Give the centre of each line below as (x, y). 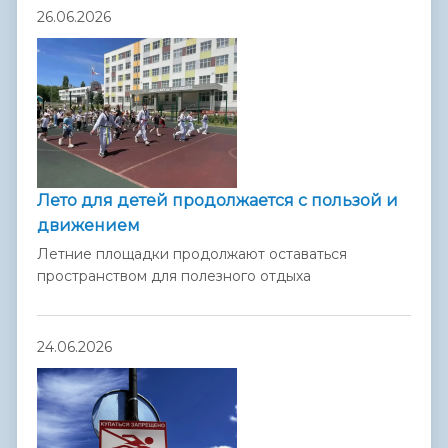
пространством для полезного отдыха (174, 275)
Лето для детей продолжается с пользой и (217, 201)
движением (88, 226)
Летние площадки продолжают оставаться (192, 253)
